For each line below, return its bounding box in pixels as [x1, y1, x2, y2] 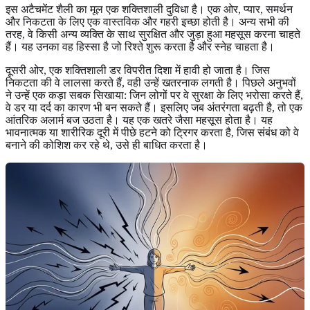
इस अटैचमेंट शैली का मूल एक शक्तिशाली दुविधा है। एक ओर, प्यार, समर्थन [6, 3, 293, 16]
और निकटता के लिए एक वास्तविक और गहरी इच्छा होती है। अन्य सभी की [6, 16, 289, 28]
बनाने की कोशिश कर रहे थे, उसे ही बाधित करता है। [6, 139, 208, 152]
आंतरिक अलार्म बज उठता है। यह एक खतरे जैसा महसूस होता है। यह [6, 114, 273, 127]
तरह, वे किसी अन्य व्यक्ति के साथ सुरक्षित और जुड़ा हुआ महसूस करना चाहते [6, 28, 300, 41]
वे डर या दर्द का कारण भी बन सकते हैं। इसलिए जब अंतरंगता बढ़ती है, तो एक [6, 102, 302, 114]
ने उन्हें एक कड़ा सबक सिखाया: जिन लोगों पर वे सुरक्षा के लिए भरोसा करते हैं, [6, 89, 303, 102]
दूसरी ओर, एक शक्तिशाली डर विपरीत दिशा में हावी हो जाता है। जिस [6, 64, 270, 77]
